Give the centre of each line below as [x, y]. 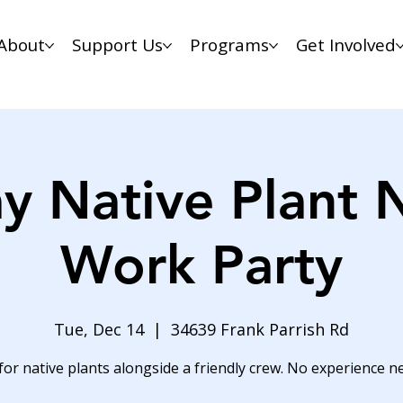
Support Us [117, 45]
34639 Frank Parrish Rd [260, 329]
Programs [229, 45]
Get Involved [345, 45]
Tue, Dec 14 [99, 329]
